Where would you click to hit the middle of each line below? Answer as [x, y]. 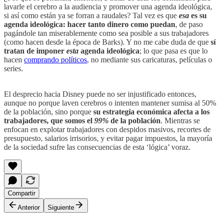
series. [14, 68]
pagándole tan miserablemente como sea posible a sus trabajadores [106, 33]
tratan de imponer [35, 51]
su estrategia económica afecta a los [151, 111]
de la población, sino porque [49, 111]
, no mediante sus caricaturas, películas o [150, 59]
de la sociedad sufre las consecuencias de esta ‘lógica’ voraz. [97, 147]
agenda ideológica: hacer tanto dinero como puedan [90, 24]
